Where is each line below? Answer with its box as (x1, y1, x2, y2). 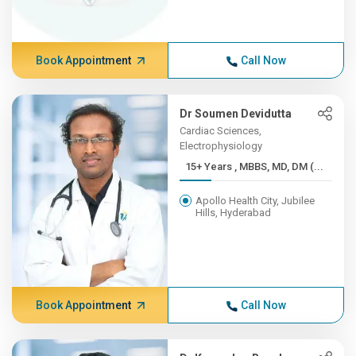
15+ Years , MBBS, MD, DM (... (234, 161, 324, 172)
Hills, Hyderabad (195, 207, 272, 219)
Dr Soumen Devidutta (180, 107, 292, 120)
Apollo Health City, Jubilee (195, 195, 315, 207)
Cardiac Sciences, (180, 125, 262, 137)
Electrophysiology (180, 140, 263, 152)
